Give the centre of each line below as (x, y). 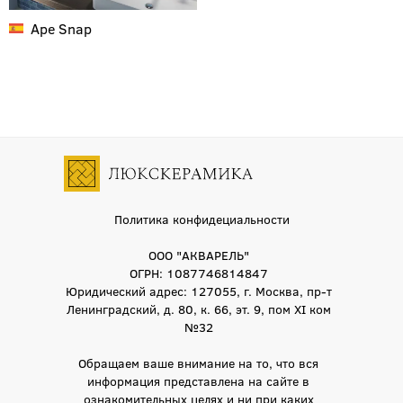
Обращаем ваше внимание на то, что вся (198, 363)
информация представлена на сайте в (198, 381)
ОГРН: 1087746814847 (198, 273)
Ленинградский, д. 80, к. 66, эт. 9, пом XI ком (198, 309)
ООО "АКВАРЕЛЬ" (198, 255)
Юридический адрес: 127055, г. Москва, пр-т (198, 291)
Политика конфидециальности (201, 219)
